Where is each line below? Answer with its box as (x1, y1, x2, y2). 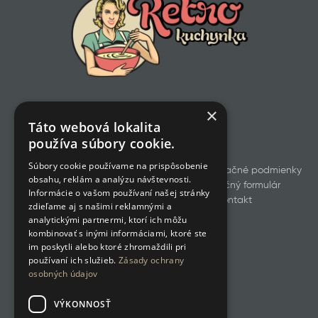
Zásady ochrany (118, 254, 185, 266)
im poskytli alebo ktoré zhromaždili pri (28, 241, 187, 253)
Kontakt (216, 195, 252, 206)
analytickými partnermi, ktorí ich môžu (28, 214, 187, 226)
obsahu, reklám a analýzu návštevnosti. (28, 173, 192, 185)
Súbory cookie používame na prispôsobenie (28, 160, 209, 172)
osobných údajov (28, 268, 98, 280)
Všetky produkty (16, 165, 89, 176)
